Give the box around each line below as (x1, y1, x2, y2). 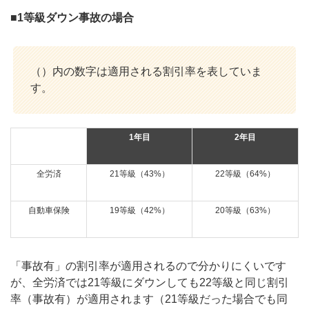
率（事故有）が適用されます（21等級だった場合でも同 (10, 292, 288, 305)
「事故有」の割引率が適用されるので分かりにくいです (10, 259, 286, 272)
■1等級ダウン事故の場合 (10, 12, 134, 24)
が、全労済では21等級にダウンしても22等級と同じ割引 (10, 276, 289, 288)
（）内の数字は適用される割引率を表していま (30, 65, 262, 77)
